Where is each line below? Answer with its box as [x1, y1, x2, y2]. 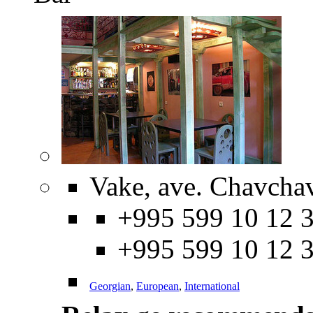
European [136, 280, 179, 293]
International [184, 280, 240, 293]
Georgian [89, 280, 131, 293]
